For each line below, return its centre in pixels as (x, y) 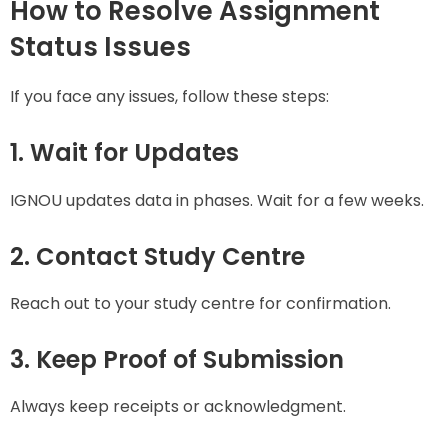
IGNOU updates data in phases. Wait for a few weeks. (217, 200)
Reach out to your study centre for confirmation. (200, 303)
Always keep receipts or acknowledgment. (178, 407)
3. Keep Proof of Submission (177, 359)
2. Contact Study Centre (157, 256)
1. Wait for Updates (124, 153)
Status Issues (100, 46)
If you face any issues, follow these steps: (169, 97)
